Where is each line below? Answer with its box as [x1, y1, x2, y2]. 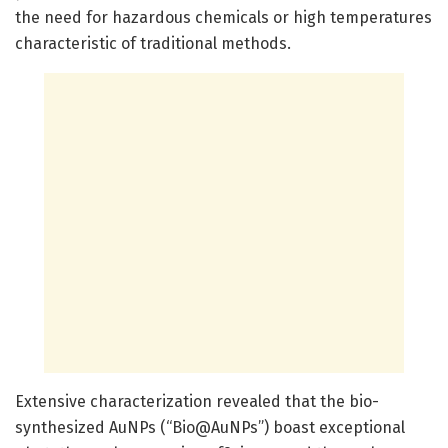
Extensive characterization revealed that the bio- [15, 391, 379, 411]
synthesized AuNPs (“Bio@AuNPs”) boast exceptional [15, 417, 405, 437]
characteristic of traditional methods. [15, 33, 291, 53]
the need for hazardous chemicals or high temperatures [15, 7, 432, 27]
